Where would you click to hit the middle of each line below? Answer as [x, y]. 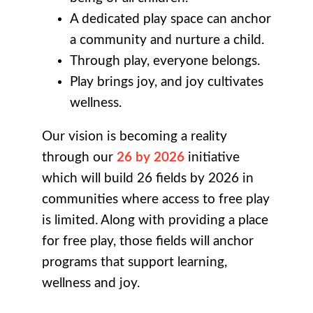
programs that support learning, [134, 263]
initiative [212, 158]
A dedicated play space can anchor [170, 20]
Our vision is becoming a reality [134, 137]
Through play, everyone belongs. [165, 61]
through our [79, 158]
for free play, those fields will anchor [148, 242]
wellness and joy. [91, 284]
